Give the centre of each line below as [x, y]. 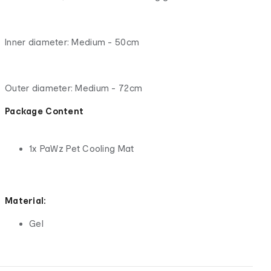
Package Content [44, 111]
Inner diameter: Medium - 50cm [72, 42]
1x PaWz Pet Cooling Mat [82, 148]
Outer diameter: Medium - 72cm [74, 88]
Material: [26, 200]
